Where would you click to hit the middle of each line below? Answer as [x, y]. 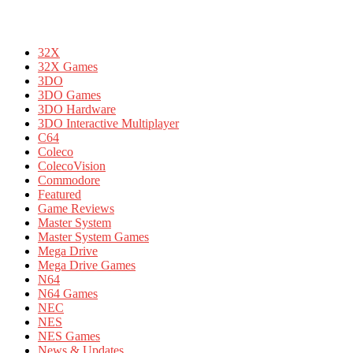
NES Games [69, 336]
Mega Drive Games [87, 265]
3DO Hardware [77, 109]
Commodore [69, 180]
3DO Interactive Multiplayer [108, 123]
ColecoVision [72, 165]
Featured [59, 194]
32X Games [68, 66]
